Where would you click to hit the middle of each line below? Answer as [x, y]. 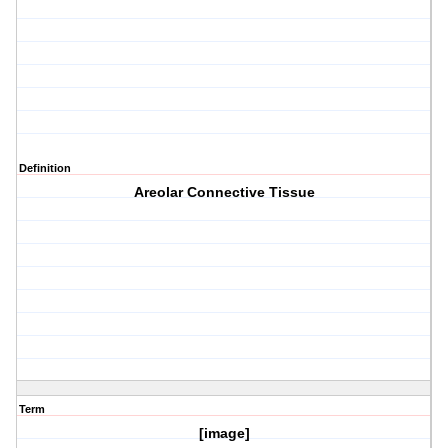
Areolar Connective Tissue [224, 192]
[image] [224, 433]
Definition [45, 168]
